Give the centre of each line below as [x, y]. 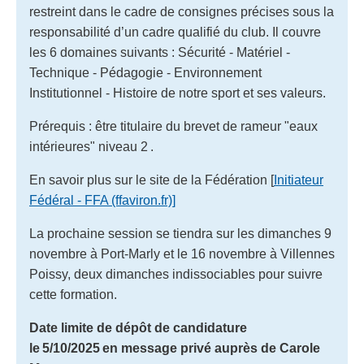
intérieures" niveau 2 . [93, 147]
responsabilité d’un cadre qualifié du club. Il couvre [175, 32]
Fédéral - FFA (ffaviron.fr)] [102, 200]
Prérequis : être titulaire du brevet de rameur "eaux [173, 126]
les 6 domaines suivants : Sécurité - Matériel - [160, 52]
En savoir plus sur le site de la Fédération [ [152, 180]
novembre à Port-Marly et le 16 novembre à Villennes [182, 254]
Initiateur [299, 180]
